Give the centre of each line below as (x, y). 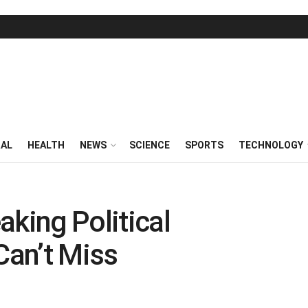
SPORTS (204, 145)
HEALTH (46, 145)
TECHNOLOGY (271, 145)
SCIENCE (150, 145)
